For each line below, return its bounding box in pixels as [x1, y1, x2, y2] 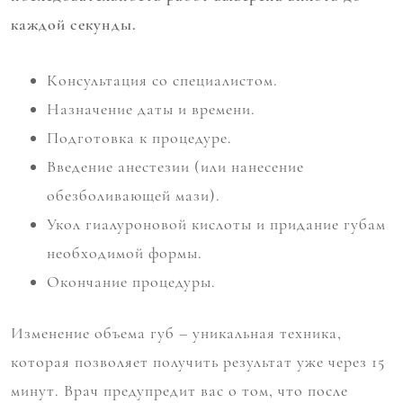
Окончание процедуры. [47, 272, 216, 292]
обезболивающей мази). [47, 185, 220, 206]
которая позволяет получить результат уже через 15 [11, 352, 385, 372]
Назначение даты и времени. [47, 99, 255, 120]
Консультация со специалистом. [47, 70, 278, 91]
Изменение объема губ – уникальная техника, [11, 323, 342, 344]
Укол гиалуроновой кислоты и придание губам [47, 214, 386, 235]
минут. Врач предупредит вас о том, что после [11, 381, 348, 401]
